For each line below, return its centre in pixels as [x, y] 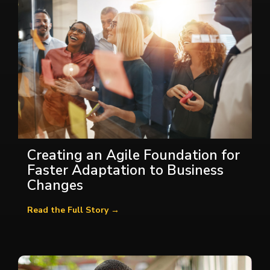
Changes [55, 185]
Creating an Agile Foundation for [133, 155]
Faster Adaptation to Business [125, 170]
